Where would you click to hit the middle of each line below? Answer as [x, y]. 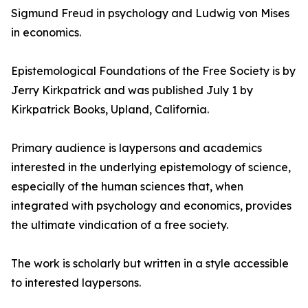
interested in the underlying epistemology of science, [151, 167]
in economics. [46, 32]
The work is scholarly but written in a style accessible [150, 263]
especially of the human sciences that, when [127, 186]
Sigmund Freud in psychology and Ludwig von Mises [150, 13]
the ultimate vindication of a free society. [120, 225]
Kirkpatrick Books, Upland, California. [110, 109]
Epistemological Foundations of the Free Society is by [153, 71]
